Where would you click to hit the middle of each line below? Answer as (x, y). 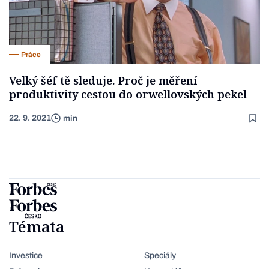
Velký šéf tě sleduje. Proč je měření (103, 81)
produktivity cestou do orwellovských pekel (128, 95)
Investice (26, 256)
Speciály (160, 256)
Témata (37, 227)
